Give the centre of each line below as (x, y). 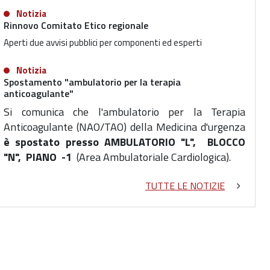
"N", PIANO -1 (38, 157)
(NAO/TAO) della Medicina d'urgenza (161, 127)
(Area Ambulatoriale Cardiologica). (151, 157)
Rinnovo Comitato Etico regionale (76, 25)
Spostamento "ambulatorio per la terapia (92, 82)
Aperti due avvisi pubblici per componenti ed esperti (103, 42)
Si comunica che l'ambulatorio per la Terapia (124, 112)
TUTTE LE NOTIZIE (185, 186)
